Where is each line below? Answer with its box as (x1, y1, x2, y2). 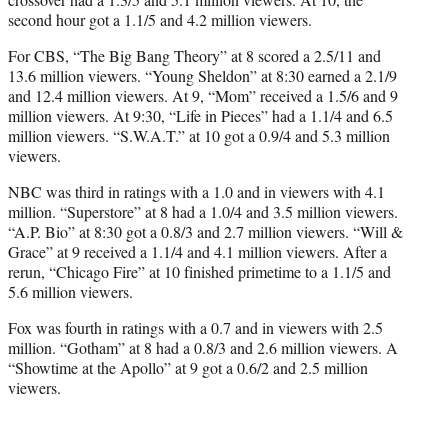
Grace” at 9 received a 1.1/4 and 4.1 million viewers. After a (8, 241, 387, 263)
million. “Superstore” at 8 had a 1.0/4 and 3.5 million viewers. (8, 201, 398, 223)
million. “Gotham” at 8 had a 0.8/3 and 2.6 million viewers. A (8, 337, 398, 359)
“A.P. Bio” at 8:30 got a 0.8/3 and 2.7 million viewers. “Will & (8, 221, 403, 243)
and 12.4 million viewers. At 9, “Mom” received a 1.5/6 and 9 (8, 85, 398, 107)
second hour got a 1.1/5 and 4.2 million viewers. (8, 9, 312, 31)
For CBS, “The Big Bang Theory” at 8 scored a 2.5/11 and (8, 45, 381, 67)
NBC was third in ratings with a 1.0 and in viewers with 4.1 (8, 181, 385, 203)
